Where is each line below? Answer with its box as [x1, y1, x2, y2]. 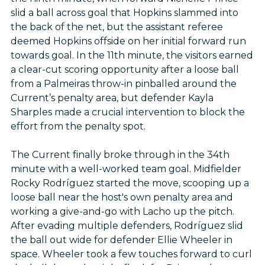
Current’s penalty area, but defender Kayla [10, 92, 214, 104]
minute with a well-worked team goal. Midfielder [10, 163, 241, 175]
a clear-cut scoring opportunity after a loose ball [10, 64, 239, 76]
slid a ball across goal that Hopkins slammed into [10, 7, 238, 19]
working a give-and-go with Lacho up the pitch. [10, 206, 234, 218]
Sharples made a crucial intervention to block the [10, 106, 245, 118]
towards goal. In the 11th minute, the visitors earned [10, 50, 253, 62]
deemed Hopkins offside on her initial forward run [10, 35, 246, 47]
